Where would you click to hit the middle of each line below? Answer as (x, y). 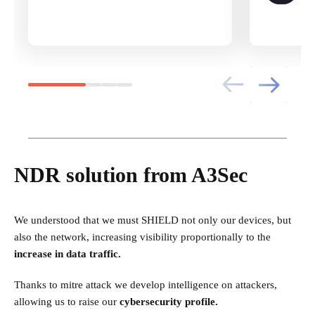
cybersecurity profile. (170, 302)
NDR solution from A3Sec (131, 175)
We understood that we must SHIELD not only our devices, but (153, 220)
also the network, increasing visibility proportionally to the (142, 237)
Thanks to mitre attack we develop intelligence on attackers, (146, 285)
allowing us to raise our (67, 302)
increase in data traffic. (69, 254)
